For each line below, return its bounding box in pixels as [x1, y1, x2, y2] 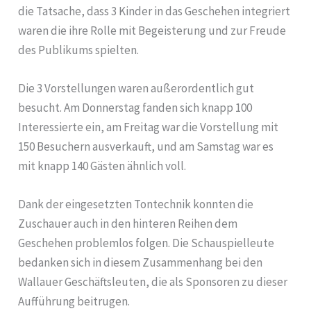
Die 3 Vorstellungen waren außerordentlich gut [18, 80, 255, 96]
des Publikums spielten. [18, 42, 140, 58]
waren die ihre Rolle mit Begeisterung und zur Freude [18, 22, 287, 38]
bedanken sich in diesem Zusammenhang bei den [18, 255, 263, 271]
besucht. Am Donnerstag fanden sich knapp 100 [18, 99, 253, 115]
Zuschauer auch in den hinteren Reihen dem [18, 216, 238, 232]
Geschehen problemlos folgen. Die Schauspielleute [18, 235, 275, 251]
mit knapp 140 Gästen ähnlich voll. [18, 158, 187, 174]
